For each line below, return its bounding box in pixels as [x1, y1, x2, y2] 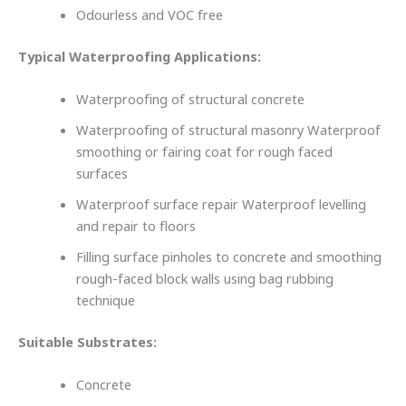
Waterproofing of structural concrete [75, 90, 304, 111]
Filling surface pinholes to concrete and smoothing [75, 247, 382, 268]
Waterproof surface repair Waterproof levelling [75, 195, 366, 216]
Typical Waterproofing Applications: [18, 46, 265, 67]
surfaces [75, 164, 131, 185]
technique [75, 291, 135, 312]
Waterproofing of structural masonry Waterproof [75, 121, 381, 141]
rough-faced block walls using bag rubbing [75, 269, 333, 290]
